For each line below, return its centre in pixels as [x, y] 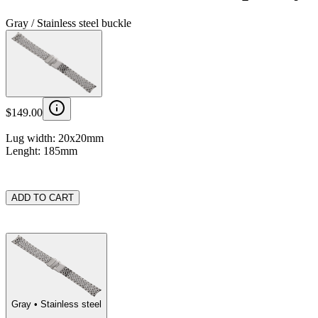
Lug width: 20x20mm [55, 138]
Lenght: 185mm [42, 151]
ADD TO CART [43, 198]
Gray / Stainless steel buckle [68, 23]
